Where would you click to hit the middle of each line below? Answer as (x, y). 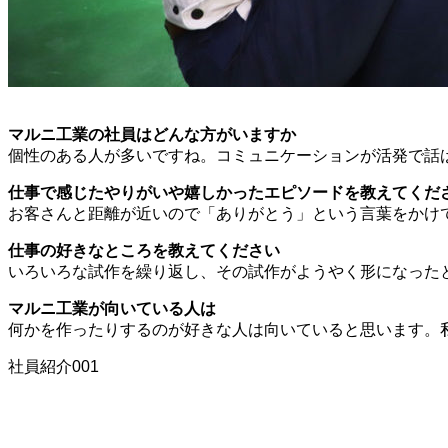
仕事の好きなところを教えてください (144, 250)
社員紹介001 (53, 366)
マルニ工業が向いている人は (112, 308)
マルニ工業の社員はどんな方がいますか (152, 134)
